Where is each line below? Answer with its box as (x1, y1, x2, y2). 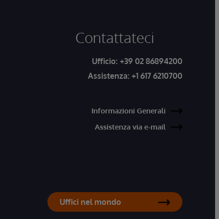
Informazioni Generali (91, 106, 166, 115)
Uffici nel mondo (60, 197, 121, 207)
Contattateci (75, 28, 154, 46)
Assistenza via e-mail (95, 122, 166, 131)
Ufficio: (92, 56, 120, 66)
